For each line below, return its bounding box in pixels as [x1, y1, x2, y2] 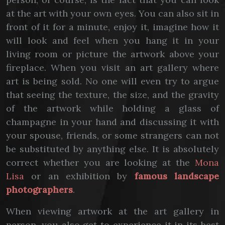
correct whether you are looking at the [6, 157, 195, 168]
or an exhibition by [24, 170, 135, 182]
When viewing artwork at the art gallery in [6, 205, 219, 217]
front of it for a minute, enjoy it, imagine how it [6, 21, 219, 33]
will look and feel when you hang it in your [6, 35, 219, 46]
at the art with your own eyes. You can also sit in [6, 8, 219, 19]
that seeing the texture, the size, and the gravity [6, 89, 219, 100]
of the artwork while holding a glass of [6, 102, 219, 114]
